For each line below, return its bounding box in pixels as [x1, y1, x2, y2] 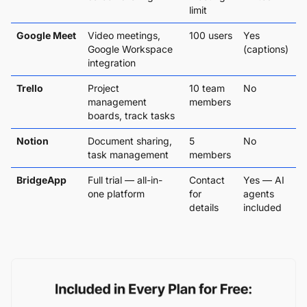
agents [243, 187, 274, 199]
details [189, 201, 219, 213]
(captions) [243, 42, 288, 55]
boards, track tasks [88, 109, 175, 121]
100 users [189, 29, 232, 41]
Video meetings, [88, 29, 160, 41]
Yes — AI [243, 173, 284, 186]
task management [88, 148, 169, 160]
